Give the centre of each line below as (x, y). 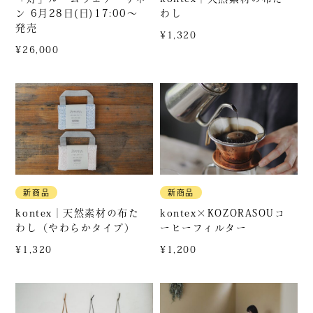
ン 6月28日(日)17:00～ (77, 13)
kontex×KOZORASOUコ (223, 213)
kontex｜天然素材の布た (78, 213)
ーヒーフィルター (204, 228)
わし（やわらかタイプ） (75, 228)
